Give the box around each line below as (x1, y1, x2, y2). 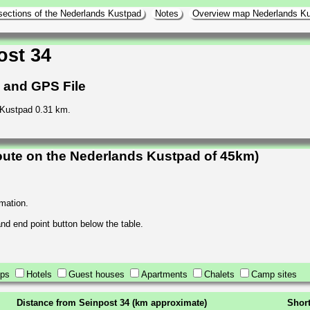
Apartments (141, 268, 188, 280)
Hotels (26, 268, 52, 280)
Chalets (204, 268, 235, 280)
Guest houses (69, 268, 125, 280)
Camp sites (251, 268, 297, 280)
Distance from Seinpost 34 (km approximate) (17, 297, 207, 308)
